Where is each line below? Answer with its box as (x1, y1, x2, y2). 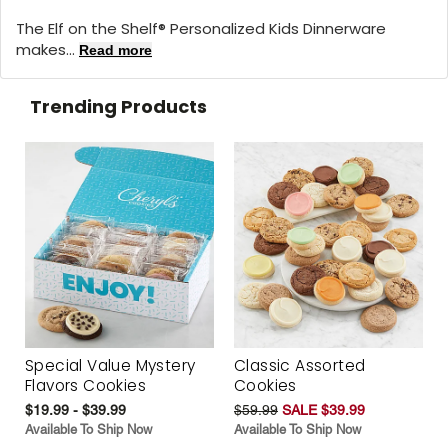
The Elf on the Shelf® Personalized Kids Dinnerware (16, 18, 386, 39)
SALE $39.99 (282, 402, 365, 419)
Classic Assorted (234, 355, 366, 377)
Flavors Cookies (25, 375, 147, 397)
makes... (16, 39, 79, 60)
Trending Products (30, 94, 207, 119)
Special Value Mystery (25, 355, 196, 377)
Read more (79, 42, 152, 58)
